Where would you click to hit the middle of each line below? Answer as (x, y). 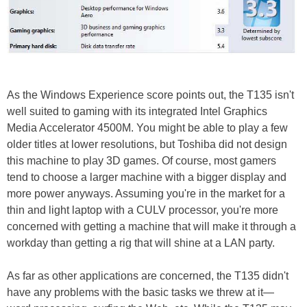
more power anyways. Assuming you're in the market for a (146, 193)
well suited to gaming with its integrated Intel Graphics (137, 111)
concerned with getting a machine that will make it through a (151, 226)
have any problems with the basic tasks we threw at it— (140, 292)
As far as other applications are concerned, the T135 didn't (148, 275)
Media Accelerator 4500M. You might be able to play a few (147, 127)
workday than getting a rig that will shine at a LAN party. (141, 243)
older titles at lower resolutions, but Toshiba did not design (147, 144)
